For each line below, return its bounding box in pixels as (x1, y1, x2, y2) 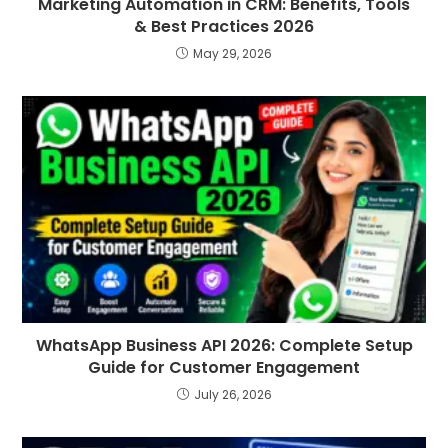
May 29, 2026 (193, 44, 272, 62)
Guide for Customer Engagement (88, 355, 360, 379)
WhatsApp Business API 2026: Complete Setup (35, 333, 413, 357)
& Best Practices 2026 (134, 14, 314, 38)
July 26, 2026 (193, 385, 272, 403)
